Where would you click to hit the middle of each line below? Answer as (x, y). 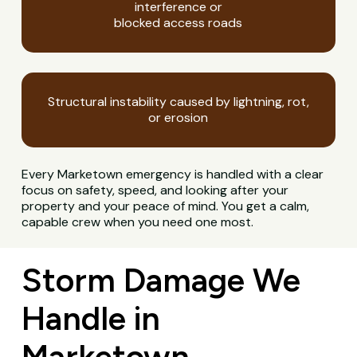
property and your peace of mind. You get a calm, (166, 206)
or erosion (178, 118)
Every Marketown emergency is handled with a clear (173, 175)
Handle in (90, 318)
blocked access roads (178, 23)
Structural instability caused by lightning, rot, (178, 102)
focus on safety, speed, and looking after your (155, 190)
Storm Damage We (161, 280)
